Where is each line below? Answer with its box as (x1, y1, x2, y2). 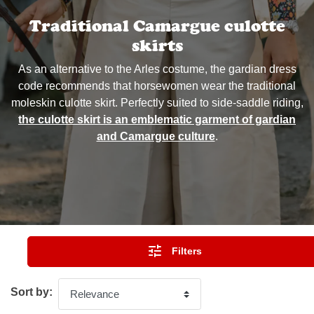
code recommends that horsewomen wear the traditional (18, 80, 296, 93)
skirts (131, 36, 183, 55)
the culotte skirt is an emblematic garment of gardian (18, 114, 296, 126)
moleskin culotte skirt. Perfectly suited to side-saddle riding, (11, 97, 303, 109)
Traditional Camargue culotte (29, 16, 285, 36)
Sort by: (11, 286, 53, 299)
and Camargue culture (96, 130, 215, 143)
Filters (168, 245, 202, 257)
